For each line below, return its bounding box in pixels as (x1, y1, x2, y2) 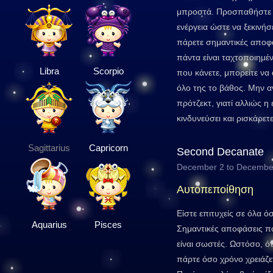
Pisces (94, 219, 122, 230)
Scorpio (93, 66, 124, 76)
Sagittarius (28, 143, 70, 153)
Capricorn (88, 143, 128, 153)
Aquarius (31, 219, 67, 230)
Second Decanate (177, 146, 264, 158)
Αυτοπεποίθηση (177, 183, 253, 196)
